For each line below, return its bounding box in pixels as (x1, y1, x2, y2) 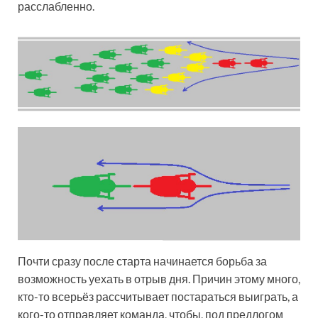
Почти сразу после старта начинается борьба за (18, 254, 267, 268)
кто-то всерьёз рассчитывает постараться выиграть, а (18, 290, 298, 304)
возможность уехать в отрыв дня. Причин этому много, (18, 272, 300, 286)
